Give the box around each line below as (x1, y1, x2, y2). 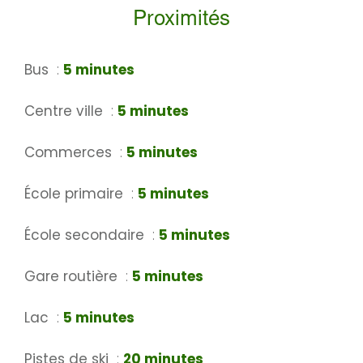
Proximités (133, 10, 230, 32)
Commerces (24, 143, 116, 163)
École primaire (24, 184, 127, 204)
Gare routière (24, 267, 122, 287)
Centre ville (24, 101, 107, 122)
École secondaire (24, 225, 148, 246)
